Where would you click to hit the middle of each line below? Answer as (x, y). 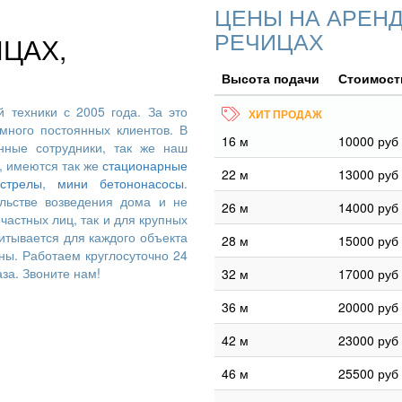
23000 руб (368, 340)
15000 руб (368, 240)
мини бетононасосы (121, 183)
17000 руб (368, 274)
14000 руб (368, 207)
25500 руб (368, 373)
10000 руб (368, 141)
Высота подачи (271, 78)
